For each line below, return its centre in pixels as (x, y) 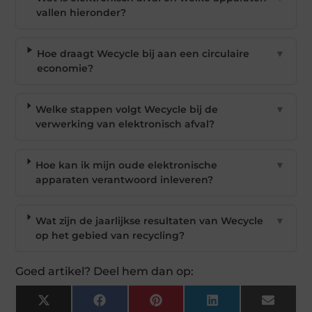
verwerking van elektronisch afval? (125, 124)
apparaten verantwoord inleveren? (124, 180)
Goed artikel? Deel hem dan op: (105, 271)
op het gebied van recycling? (110, 235)
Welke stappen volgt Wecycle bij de (126, 109)
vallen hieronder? (81, 13)
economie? (65, 68)
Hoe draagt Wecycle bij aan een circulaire (143, 54)
